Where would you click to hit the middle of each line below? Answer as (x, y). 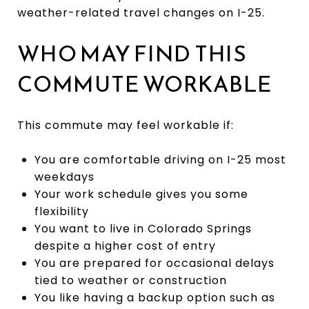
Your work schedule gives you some (141, 194)
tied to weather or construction (130, 280)
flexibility (61, 211)
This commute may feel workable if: (126, 125)
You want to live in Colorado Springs (143, 228)
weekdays (64, 177)
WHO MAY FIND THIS (132, 53)
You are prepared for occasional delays (154, 263)
